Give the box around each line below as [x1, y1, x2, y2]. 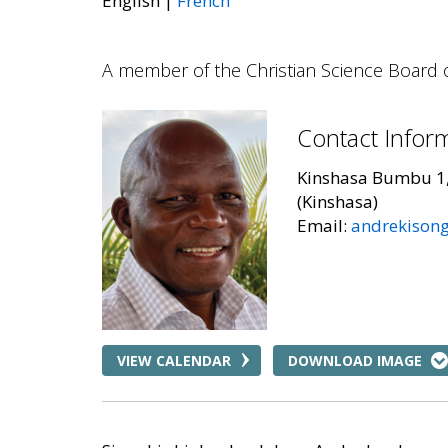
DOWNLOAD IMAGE [288, 350, 422, 370]
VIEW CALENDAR [117, 350, 231, 370]
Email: [296, 214, 351, 237]
